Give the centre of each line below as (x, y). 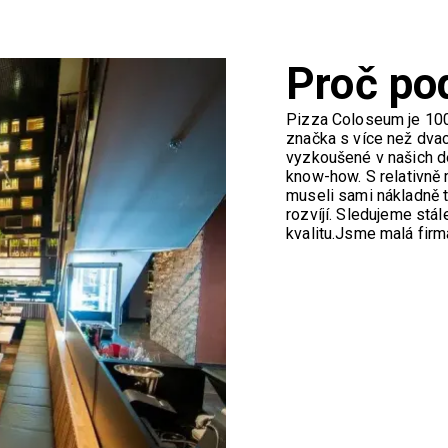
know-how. (326, 176)
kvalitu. (311, 233)
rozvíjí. (311, 214)
